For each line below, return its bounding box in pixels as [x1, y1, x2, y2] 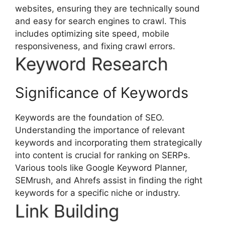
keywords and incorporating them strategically [15, 138, 202, 148]
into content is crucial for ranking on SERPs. [15, 150, 190, 161]
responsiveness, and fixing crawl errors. [15, 41, 175, 51]
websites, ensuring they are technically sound [15, 3, 200, 14]
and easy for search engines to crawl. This [15, 16, 186, 26]
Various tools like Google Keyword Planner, [15, 163, 187, 173]
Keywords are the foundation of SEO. [15, 113, 164, 123]
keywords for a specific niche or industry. [15, 188, 180, 198]
